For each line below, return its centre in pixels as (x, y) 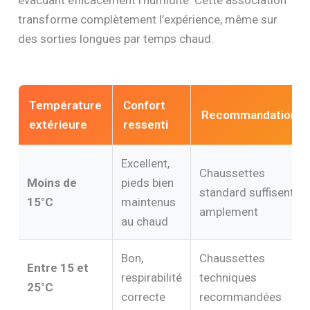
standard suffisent (247, 192)
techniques (228, 277)
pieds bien (148, 182)
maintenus (149, 202)
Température (66, 105)
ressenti (146, 124)
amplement (229, 211)
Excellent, (146, 163)
